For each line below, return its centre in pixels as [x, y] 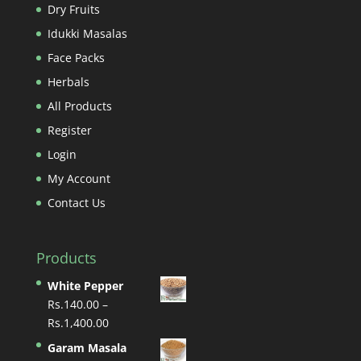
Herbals [68, 81]
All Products [79, 106]
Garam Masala [87, 347]
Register [69, 130]
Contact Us [76, 202]
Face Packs [76, 57]
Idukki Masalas [87, 33]
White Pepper [85, 285]
